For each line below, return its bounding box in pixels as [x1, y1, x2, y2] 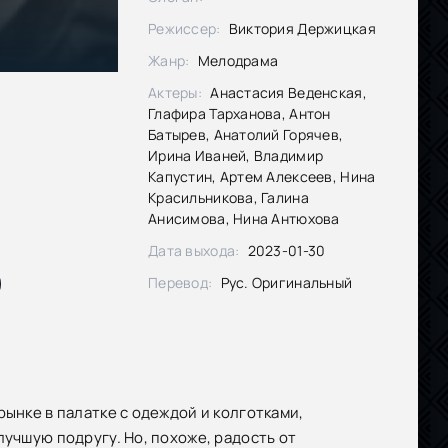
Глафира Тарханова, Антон [148, 104, 331, 123]
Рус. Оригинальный [217, 273, 353, 292]
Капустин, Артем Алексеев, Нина [148, 167, 376, 186]
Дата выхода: [148, 241, 240, 260]
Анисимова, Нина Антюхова [148, 209, 340, 228]
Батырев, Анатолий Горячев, [148, 125, 344, 144]
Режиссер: [148, 19, 221, 38]
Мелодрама [194, 51, 279, 70]
